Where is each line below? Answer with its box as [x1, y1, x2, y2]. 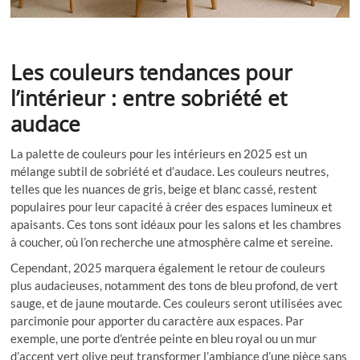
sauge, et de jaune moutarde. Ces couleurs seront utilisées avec [10, 296, 343, 311]
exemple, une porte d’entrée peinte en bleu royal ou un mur [10, 331, 317, 346]
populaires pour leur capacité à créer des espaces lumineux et [10, 199, 333, 215]
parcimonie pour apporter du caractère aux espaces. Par [10, 313, 305, 329]
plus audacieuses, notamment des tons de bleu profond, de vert [10, 278, 339, 293]
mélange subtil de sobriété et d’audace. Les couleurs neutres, [10, 164, 329, 179]
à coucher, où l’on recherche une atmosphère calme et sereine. [10, 235, 333, 250]
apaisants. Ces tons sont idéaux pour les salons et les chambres [10, 217, 342, 232]
